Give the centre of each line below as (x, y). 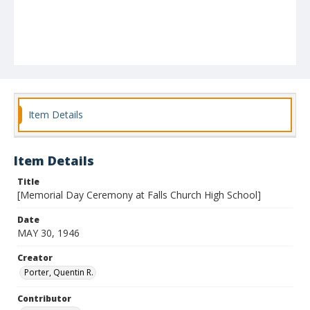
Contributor (44, 299)
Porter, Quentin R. (59, 272)
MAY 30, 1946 (48, 233)
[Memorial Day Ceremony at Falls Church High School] (139, 195)
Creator (35, 258)
